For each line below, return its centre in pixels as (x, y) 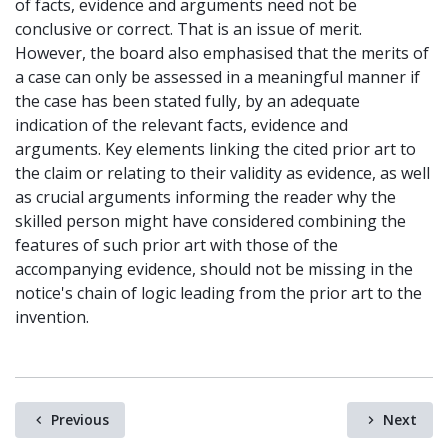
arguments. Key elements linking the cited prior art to (215, 149)
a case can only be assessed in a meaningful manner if (217, 77)
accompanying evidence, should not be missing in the (214, 269)
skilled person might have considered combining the (210, 221)
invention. (52, 317)
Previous (80, 419)
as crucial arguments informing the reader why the (205, 197)
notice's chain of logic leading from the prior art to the (218, 293)
